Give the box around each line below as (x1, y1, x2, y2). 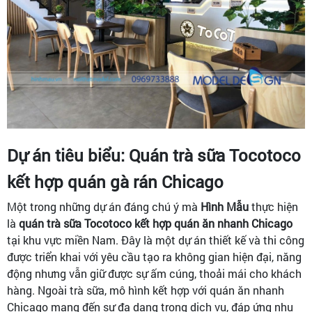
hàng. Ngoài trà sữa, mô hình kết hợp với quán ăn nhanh (7, 282, 284, 297)
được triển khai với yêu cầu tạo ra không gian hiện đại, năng (7, 249, 302, 264)
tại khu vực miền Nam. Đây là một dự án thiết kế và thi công (7, 232, 304, 247)
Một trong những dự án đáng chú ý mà (7, 198, 201, 214)
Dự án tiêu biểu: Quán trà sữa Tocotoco (7, 143, 301, 166)
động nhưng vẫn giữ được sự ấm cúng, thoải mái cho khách (7, 265, 302, 281)
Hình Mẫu (201, 198, 249, 214)
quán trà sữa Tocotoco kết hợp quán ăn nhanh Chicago (19, 215, 292, 231)
